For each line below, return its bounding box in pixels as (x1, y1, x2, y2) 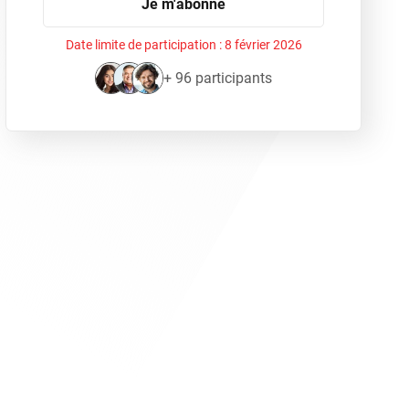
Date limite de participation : (65, 37, 222, 52)
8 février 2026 (224, 37, 302, 52)
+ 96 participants (163, 68, 272, 87)
